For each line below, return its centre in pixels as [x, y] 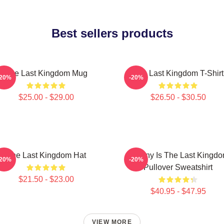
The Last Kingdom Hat [46, 155]
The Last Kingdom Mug [46, 73]
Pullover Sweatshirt [178, 167]
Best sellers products [112, 33]
